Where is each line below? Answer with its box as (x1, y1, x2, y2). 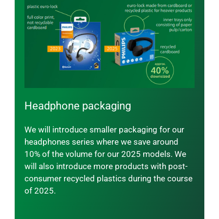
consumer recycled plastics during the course (24, 173, 193, 183)
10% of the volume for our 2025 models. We (24, 149, 186, 159)
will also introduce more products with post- (24, 161, 188, 171)
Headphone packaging (24, 99, 131, 112)
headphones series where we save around (24, 136, 178, 147)
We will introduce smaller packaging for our (24, 124, 184, 134)
